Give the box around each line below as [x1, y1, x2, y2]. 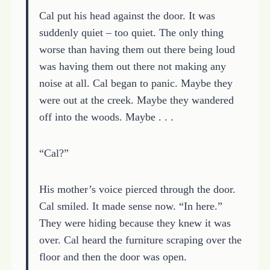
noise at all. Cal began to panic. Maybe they [39, 77, 233, 89]
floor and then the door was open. [39, 250, 187, 263]
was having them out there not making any [39, 60, 226, 72]
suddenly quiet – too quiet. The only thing [39, 26, 224, 39]
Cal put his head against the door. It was [39, 9, 215, 22]
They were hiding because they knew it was [39, 216, 231, 229]
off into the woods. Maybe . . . [39, 110, 174, 123]
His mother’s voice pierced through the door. [39, 183, 236, 195]
